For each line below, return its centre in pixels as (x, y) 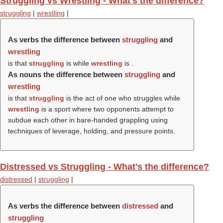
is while (78, 63)
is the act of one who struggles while (122, 98)
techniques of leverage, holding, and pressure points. (92, 131)
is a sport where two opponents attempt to (107, 109)
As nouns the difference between (66, 74)
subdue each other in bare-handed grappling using (88, 120)
